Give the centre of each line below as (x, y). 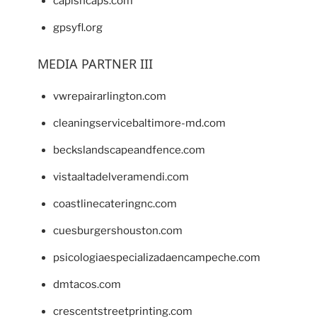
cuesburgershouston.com (118, 231)
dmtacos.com (87, 285)
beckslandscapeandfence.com (129, 150)
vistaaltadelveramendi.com (121, 177)
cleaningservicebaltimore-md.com (139, 123)
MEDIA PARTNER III (95, 64)
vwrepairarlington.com (110, 97)
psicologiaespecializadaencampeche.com (157, 258)
